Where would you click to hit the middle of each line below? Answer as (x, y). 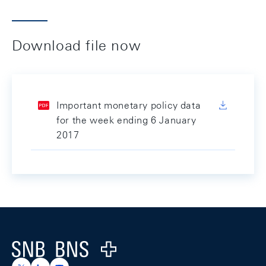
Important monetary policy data (129, 105)
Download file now (77, 45)
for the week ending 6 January (126, 120)
